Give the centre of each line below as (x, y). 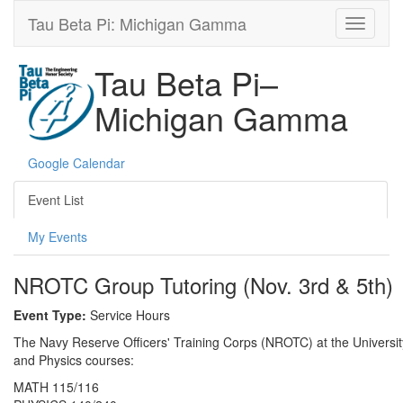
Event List (56, 200)
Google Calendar (76, 163)
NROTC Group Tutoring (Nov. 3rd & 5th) (203, 285)
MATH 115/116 (56, 387)
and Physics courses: (74, 360)
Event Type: (50, 315)
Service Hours (128, 315)
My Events (58, 237)
